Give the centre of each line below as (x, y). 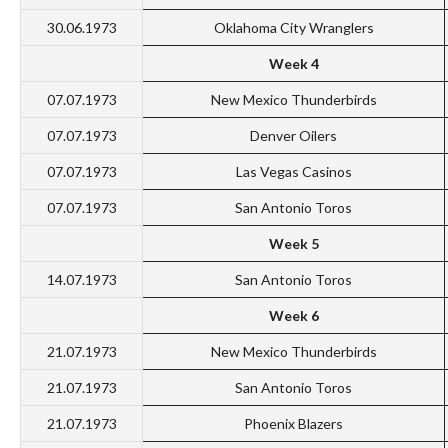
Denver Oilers (293, 136)
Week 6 (293, 316)
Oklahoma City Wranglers (293, 28)
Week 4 (293, 64)
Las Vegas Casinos (293, 172)
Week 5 (293, 244)
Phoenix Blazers (293, 424)
